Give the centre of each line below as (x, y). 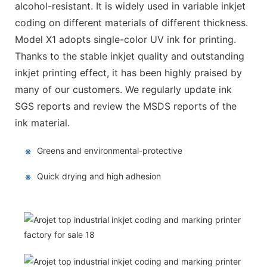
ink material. (42, 123)
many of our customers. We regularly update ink (123, 90)
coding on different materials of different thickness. (131, 23)
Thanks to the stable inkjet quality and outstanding (130, 56)
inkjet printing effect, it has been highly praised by (128, 73)
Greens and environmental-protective (109, 151)
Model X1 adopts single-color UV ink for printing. (125, 40)
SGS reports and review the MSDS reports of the (126, 106)
